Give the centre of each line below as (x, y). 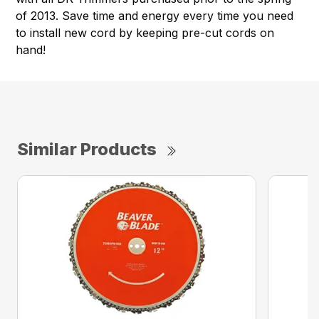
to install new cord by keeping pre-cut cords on (145, 33)
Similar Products (87, 150)
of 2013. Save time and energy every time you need (155, 16)
